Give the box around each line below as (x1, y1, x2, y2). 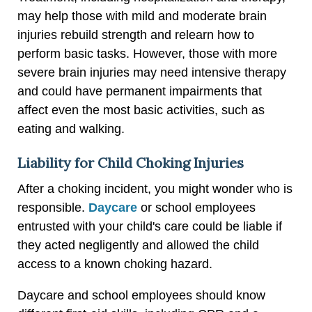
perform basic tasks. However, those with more (17, 46, 277, 61)
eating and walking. (17, 121, 125, 136)
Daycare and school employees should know (17, 288, 265, 302)
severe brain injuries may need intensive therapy (17, 65, 286, 79)
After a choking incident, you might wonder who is (17, 181, 292, 196)
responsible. (17, 200, 88, 214)
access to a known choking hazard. (17, 256, 212, 271)
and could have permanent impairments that (17, 84, 262, 98)
